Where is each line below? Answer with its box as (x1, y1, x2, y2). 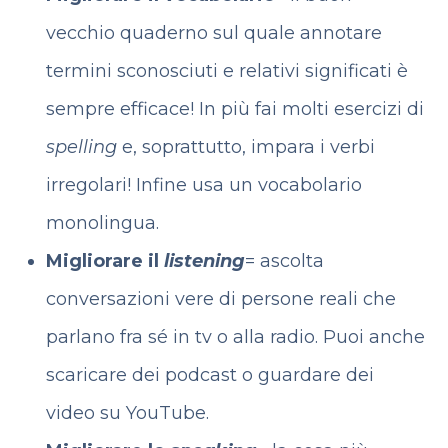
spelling (45, 136, 117, 158)
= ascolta (244, 250, 324, 272)
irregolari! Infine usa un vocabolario (45, 174, 362, 196)
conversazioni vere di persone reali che (45, 288, 396, 310)
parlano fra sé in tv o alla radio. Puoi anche (45, 326, 425, 348)
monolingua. (45, 212, 159, 234)
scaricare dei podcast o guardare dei (45, 364, 374, 386)
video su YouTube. (45, 402, 209, 424)
